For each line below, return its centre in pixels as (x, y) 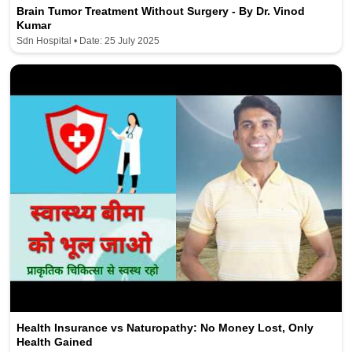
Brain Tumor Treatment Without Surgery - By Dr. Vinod (161, 11)
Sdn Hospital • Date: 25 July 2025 (88, 40)
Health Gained (55, 342)
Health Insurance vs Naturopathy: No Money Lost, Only (165, 328)
